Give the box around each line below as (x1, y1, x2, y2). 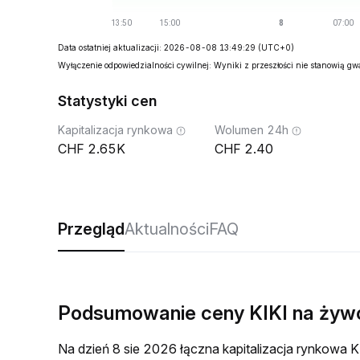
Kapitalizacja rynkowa (58, 123, 173, 137)
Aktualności (125, 219, 209, 239)
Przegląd (58, 219, 125, 239)
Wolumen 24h (215, 123, 288, 137)
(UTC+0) (258, 43, 294, 52)
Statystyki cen (58, 92, 157, 109)
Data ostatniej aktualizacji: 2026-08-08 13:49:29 (58, 43, 256, 52)
